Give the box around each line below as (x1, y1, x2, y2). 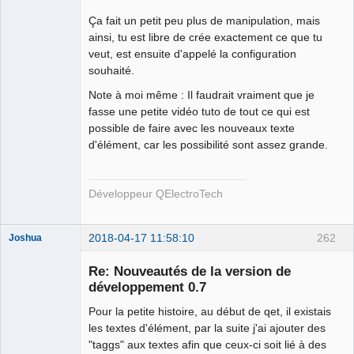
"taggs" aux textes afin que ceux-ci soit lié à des (88, 337, 326, 351)
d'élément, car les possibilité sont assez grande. (88, 138, 328, 152)
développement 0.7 (88, 278, 206, 295)
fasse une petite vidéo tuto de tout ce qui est (88, 105, 310, 119)
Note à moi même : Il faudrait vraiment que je (88, 88, 314, 102)
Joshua (9, 233, 42, 243)
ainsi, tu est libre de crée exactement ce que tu (88, 31, 322, 44)
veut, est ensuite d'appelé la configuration (88, 47, 296, 61)
